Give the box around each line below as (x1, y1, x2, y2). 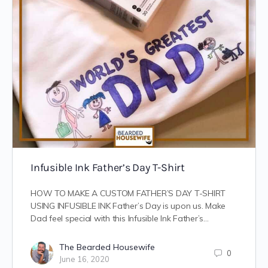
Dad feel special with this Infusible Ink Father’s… (31, 213, 209, 224)
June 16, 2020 (59, 254, 109, 264)
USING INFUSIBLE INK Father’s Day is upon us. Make (31, 200, 226, 211)
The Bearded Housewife (59, 242, 155, 252)
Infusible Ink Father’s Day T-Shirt (31, 161, 185, 174)
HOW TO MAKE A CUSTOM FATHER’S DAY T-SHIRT (31, 188, 226, 199)
